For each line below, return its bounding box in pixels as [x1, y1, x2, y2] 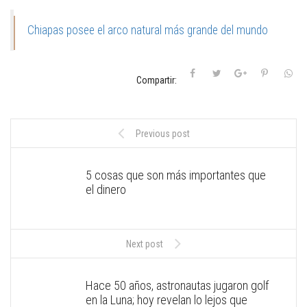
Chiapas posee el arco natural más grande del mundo [27, 23, 268, 37]
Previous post [135, 128, 190, 139]
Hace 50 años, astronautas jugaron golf [86, 278, 269, 293]
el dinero [86, 182, 126, 197]
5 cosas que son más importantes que [86, 168, 266, 182]
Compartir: [136, 75, 177, 86]
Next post [126, 238, 163, 249]
